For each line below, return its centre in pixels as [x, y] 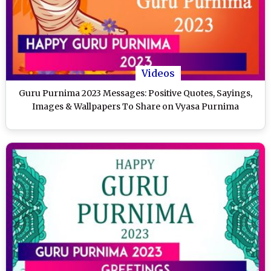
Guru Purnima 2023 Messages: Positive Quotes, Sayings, [135, 93]
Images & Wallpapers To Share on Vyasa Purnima [135, 107]
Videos [158, 73]
